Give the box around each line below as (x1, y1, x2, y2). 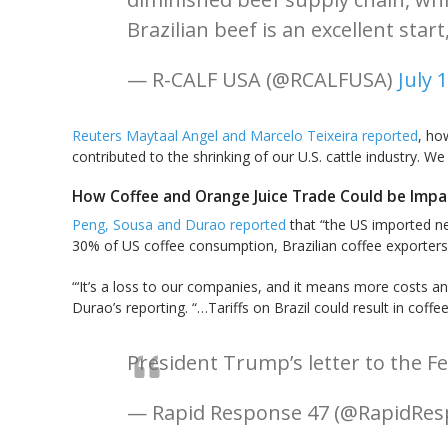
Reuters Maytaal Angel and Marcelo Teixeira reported (72, 126, 418, 146)
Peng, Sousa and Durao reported (72, 215, 286, 235)
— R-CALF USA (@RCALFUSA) (127, 66, 398, 94)
